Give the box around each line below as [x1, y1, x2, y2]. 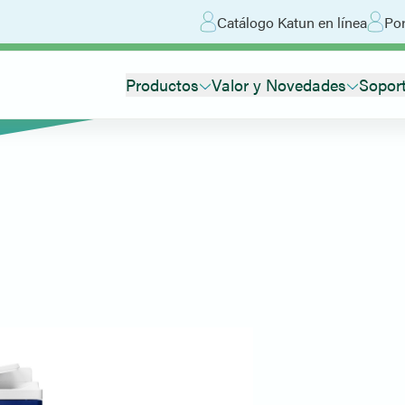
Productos [126, 73, 199, 96]
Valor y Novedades [212, 73, 346, 96]
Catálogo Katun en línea [217, 11, 367, 33]
